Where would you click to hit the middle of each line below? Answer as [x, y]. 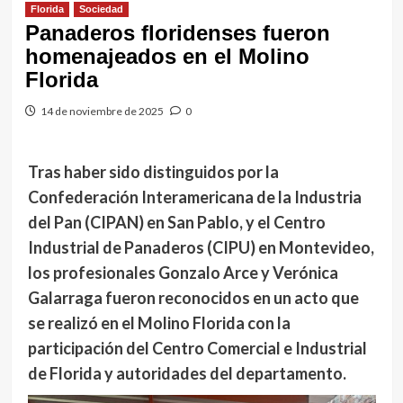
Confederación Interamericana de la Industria [194, 197]
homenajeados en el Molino [167, 56]
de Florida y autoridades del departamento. [187, 373]
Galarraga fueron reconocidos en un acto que [193, 298]
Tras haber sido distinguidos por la [153, 172]
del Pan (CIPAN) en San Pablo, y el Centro [176, 222]
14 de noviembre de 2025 [102, 111]
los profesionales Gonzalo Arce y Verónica [183, 273]
